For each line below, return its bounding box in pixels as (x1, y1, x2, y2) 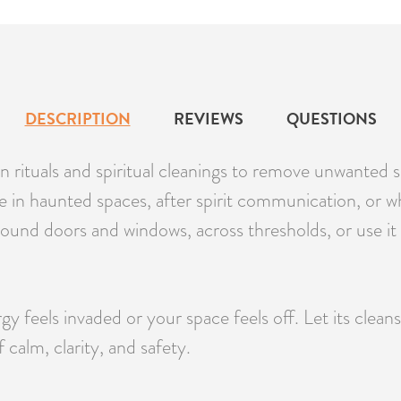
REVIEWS (173, 107, 243, 132)
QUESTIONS (286, 107, 377, 132)
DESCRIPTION (24, 107, 131, 132)
